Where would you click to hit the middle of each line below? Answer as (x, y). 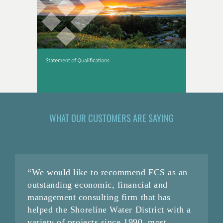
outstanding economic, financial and (97, 185)
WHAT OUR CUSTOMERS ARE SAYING (111, 118)
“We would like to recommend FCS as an (107, 172)
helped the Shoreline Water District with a (109, 210)
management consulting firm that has (99, 197)
